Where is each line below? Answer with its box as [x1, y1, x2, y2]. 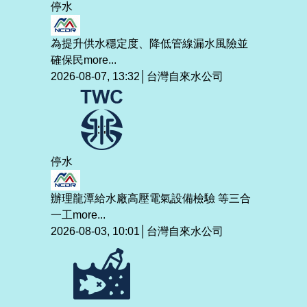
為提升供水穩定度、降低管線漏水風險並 [51, 38, 248, 50]
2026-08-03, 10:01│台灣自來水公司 [51, 225, 223, 238]
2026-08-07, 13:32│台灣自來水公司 [51, 71, 223, 83]
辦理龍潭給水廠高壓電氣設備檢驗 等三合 [51, 193, 251, 205]
